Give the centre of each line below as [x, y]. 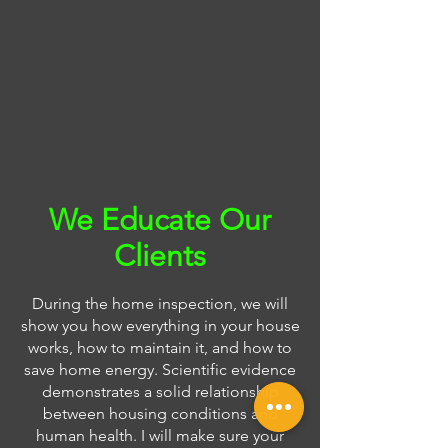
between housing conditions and [160, 413]
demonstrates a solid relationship [160, 391]
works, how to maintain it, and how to [160, 347]
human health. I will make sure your [160, 435]
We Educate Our [160, 220]
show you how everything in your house [160, 325]
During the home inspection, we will [160, 303]
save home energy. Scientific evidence [160, 369]
